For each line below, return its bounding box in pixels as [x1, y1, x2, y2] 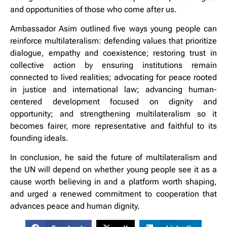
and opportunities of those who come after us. [10, 4, 177, 14]
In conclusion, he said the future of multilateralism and [10, 153, 217, 163]
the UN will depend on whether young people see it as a [10, 165, 217, 175]
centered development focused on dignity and [10, 96, 217, 106]
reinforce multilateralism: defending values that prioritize [10, 35, 217, 46]
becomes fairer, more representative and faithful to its [10, 121, 217, 131]
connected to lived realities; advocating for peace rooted [10, 72, 217, 82]
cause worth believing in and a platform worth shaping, [10, 177, 217, 187]
